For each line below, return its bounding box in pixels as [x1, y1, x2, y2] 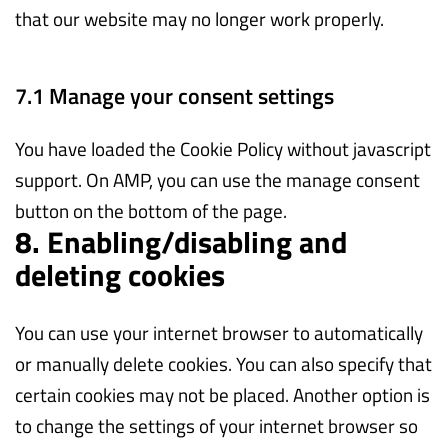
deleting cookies [15, 251, 225, 298]
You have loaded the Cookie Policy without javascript [15, 133, 431, 163]
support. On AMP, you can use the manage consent [15, 164, 420, 194]
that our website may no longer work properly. [15, 3, 384, 33]
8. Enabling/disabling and [15, 218, 347, 265]
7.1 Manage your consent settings [15, 78, 334, 113]
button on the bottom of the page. [15, 195, 287, 225]
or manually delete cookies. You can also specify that [15, 348, 432, 378]
